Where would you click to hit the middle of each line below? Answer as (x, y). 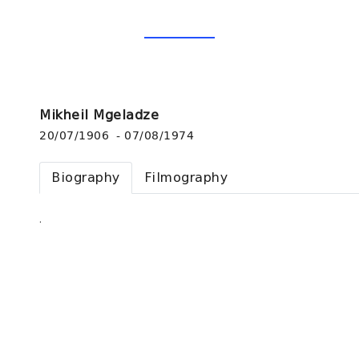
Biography (86, 178)
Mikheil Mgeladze (99, 115)
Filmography (186, 178)
